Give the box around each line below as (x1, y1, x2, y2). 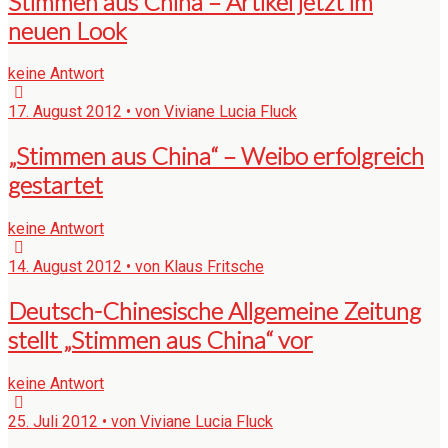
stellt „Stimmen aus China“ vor (8, 325, 313, 355)
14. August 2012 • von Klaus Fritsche (8, 257, 264, 277)
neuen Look (8, 15, 127, 45)
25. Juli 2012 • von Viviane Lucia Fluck (8, 412, 273, 432)
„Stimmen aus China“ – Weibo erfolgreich (8, 141, 424, 171)
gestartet (8, 170, 103, 200)
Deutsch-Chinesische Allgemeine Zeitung (8, 296, 421, 326)
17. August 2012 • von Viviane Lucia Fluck (8, 102, 297, 122)
